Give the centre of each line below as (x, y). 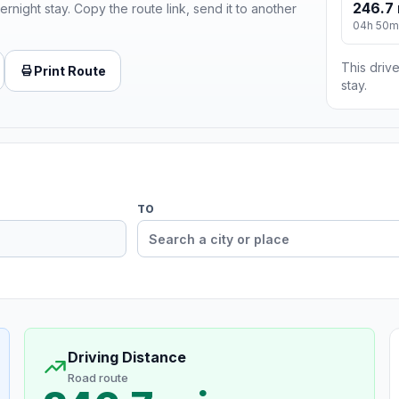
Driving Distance (126, 358)
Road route (98, 378)
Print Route (70, 70)
